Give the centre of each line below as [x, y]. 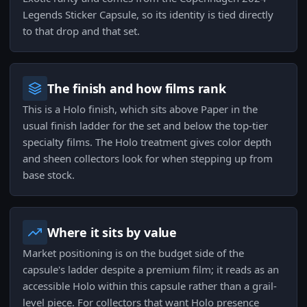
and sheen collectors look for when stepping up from [148, 159]
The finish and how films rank [137, 89]
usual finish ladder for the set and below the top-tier [145, 126]
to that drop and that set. [81, 31]
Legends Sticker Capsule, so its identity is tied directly [148, 15]
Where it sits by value [112, 233]
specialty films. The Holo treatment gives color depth [147, 142]
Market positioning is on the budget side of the [133, 253]
